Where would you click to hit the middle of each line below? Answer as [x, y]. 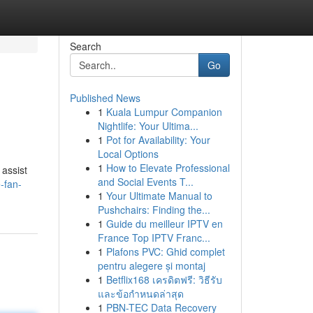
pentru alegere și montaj [151, 265]
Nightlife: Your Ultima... [148, 126]
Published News [105, 98]
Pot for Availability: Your [158, 140]
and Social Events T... [145, 182]
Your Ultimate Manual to [159, 196]
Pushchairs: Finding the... [154, 210]
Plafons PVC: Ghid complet [165, 252]
